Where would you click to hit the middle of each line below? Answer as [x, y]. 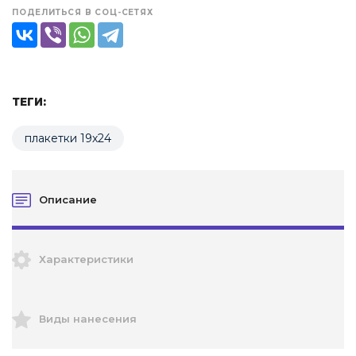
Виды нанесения [88, 319]
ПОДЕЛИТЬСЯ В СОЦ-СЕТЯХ [83, 12]
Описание [68, 199]
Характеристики [86, 259]
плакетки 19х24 [68, 138]
